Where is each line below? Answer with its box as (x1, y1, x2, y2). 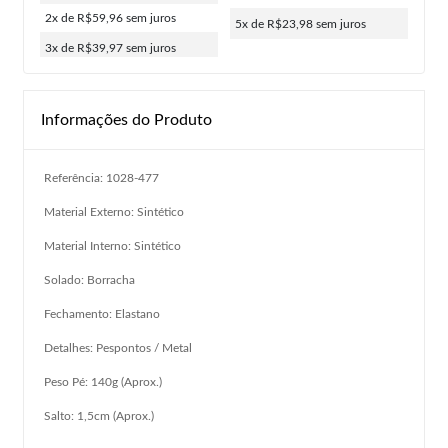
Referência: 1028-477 (44, 171, 159, 184)
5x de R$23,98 (235, 17, 316, 30)
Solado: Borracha (44, 273, 135, 286)
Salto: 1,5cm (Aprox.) (44, 409, 154, 422)
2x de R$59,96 (45, 11, 126, 24)
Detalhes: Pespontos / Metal (44, 341, 192, 354)
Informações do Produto (41, 111, 212, 128)
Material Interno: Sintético (44, 239, 181, 252)
